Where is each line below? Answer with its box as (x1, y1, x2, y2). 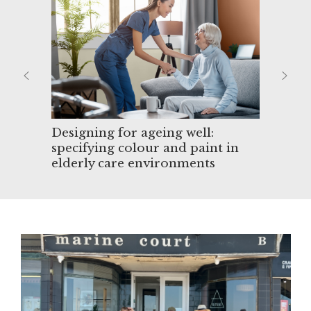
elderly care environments (51, 155, 215, 171)
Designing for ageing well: (51, 125, 214, 140)
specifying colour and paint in (51, 140, 239, 155)
